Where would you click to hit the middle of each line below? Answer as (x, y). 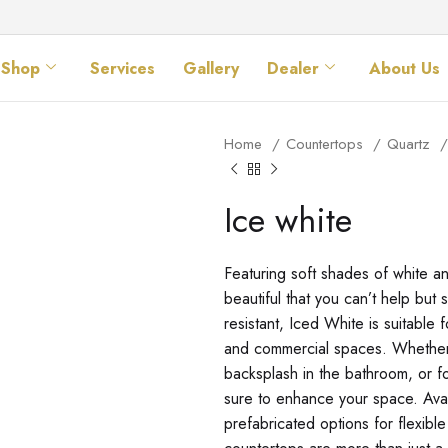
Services (123, 68)
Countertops (327, 144)
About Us (405, 68)
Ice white (288, 220)
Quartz (411, 144)
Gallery (211, 68)
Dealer (293, 68)
